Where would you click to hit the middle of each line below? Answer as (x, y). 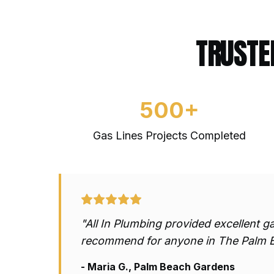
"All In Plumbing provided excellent (172, 224)
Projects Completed (194, 135)
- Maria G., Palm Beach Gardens (158, 267)
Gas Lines (118, 135)
